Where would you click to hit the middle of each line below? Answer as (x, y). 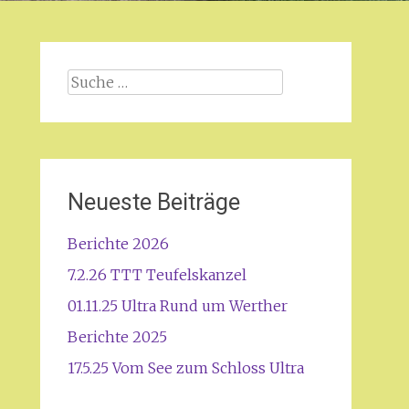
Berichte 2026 (118, 244)
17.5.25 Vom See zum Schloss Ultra (185, 368)
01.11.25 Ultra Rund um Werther (177, 306)
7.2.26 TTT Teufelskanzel (157, 275)
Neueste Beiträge (153, 202)
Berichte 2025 (117, 337)
